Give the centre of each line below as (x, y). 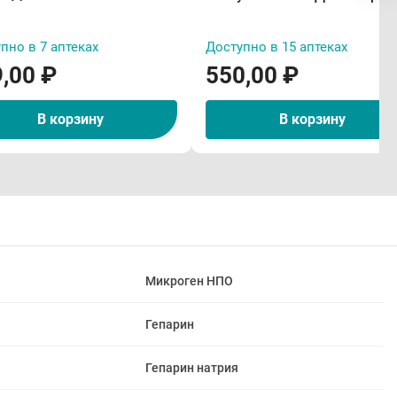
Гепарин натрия (192, 367)
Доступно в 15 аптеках (276, 47)
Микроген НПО (189, 280)
